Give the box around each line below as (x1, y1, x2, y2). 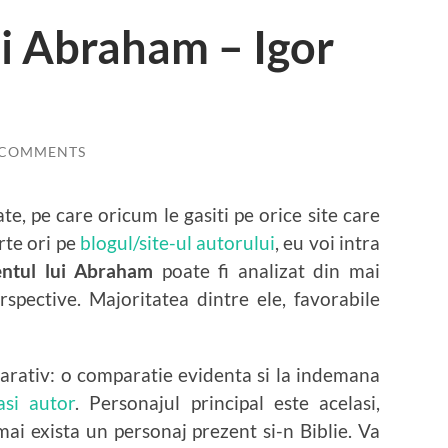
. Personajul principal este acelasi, (75, 390, 381, 414)
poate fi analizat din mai (153, 258, 381, 282)
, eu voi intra (275, 230, 381, 254)
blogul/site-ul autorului (79, 230, 276, 254)
